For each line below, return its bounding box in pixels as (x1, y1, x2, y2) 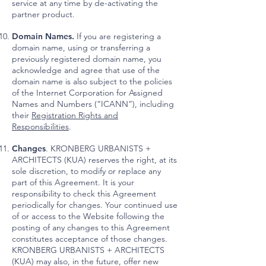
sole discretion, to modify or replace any (12, 166, 161, 176)
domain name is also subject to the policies (12, 76, 172, 87)
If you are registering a (74, 31, 161, 42)
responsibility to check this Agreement (12, 188, 156, 199)
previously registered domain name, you (12, 53, 161, 64)
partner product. (12, 9, 75, 20)
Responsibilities (12, 121, 69, 132)
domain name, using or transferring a (12, 42, 150, 53)
